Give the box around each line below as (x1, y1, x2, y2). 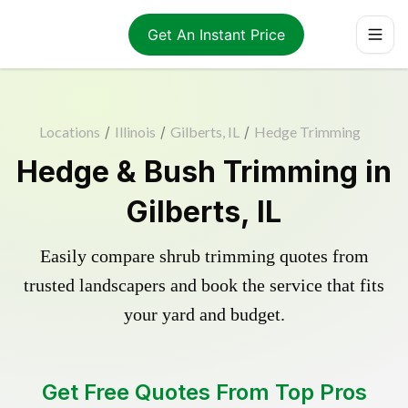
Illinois (114, 123, 156, 140)
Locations (38, 123, 100, 140)
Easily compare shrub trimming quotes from (39, 246, 369, 266)
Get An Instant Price (147, 25, 285, 44)
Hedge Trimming (253, 123, 361, 140)
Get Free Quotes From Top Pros (41, 379, 367, 405)
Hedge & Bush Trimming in (16, 154, 392, 189)
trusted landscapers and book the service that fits (24, 275, 384, 295)
